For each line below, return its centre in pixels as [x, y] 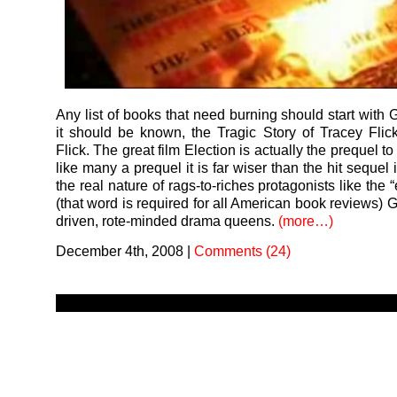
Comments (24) [242, 251]
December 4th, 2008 [120, 251]
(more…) [306, 221]
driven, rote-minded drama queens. [167, 221]
